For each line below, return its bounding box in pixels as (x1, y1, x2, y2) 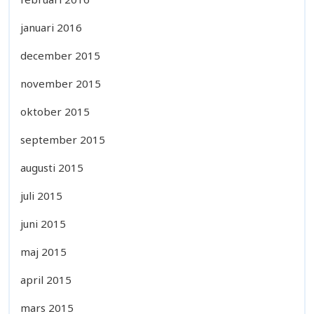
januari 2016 (20, 20, 82, 34)
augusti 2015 (20, 160, 83, 175)
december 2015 (20, 48, 100, 62)
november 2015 (20, 76, 101, 90)
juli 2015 (20, 188, 62, 203)
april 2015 (20, 272, 71, 287)
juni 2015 (20, 216, 66, 231)
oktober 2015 (20, 104, 90, 118)
